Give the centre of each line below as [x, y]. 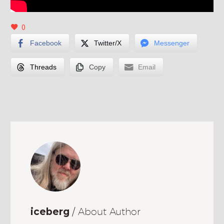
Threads [43, 67]
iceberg [51, 212]
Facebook [46, 43]
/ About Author [106, 212]
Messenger [172, 43]
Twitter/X [108, 43]
